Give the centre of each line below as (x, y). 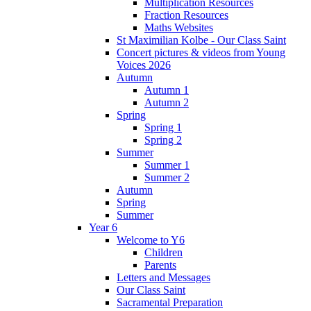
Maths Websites (179, 28)
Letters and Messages (163, 278)
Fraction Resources (186, 15)
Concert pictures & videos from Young (201, 53)
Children (163, 253)
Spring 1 (163, 128)
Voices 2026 (144, 65)
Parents (160, 265)
